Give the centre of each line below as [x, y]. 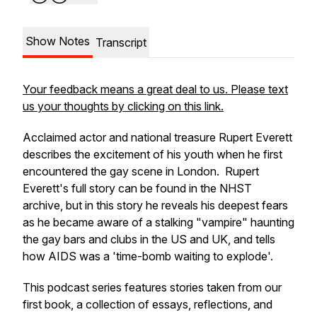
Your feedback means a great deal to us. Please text [155, 89]
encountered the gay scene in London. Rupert [141, 171]
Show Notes [58, 41]
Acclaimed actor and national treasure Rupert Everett [157, 137]
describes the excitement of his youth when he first [152, 154]
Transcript [121, 42]
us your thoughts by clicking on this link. [123, 106]
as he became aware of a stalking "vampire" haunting [158, 222]
